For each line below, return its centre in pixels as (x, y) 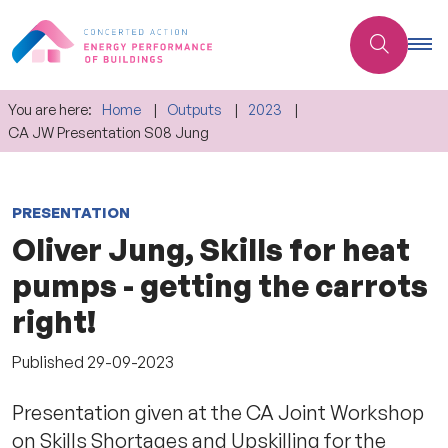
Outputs (194, 108)
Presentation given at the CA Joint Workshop (218, 412)
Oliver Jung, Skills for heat (211, 249)
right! (54, 321)
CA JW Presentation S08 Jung (108, 131)
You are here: (50, 108)
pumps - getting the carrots (220, 285)
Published (49, 361)
